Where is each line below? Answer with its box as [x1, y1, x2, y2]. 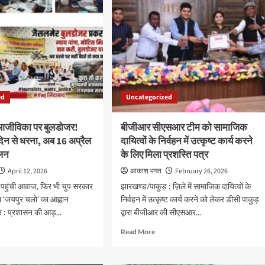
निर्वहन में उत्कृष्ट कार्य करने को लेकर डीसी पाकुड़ [120, 194, 259, 204]
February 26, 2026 [174, 166, 228, 176]
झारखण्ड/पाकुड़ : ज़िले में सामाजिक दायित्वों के [120, 181, 251, 191]
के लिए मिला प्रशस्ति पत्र [120, 148, 208, 162]
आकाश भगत [130, 166, 161, 176]
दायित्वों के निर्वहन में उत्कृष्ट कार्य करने [120, 134, 253, 148]
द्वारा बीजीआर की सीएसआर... [120, 207, 201, 217]
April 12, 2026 [8, 166, 48, 176]
